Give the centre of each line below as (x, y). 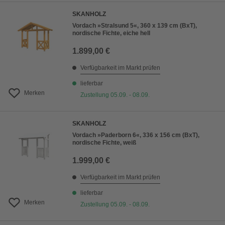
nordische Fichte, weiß (104, 143)
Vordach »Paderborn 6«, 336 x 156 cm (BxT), (136, 135)
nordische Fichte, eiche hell (111, 33)
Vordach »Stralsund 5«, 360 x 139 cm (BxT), (135, 26)
